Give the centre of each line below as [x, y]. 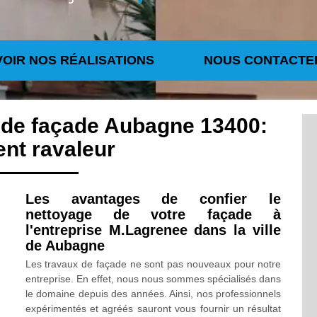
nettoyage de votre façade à [153, 214]
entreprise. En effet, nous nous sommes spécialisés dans [153, 279]
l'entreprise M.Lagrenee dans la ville [153, 230]
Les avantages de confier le [153, 199]
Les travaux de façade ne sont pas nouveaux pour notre [153, 264]
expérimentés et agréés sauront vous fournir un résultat [153, 309]
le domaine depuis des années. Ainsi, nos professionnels [153, 294]
